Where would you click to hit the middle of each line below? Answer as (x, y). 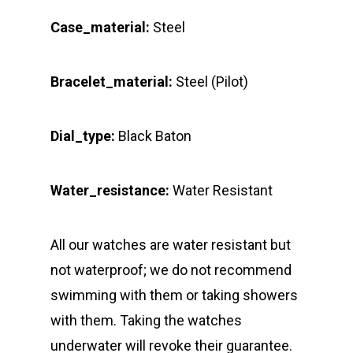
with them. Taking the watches (146, 320)
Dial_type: (83, 136)
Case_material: (100, 27)
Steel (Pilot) (210, 81)
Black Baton (153, 136)
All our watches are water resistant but (171, 244)
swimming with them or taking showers (174, 295)
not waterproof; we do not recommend (171, 269)
